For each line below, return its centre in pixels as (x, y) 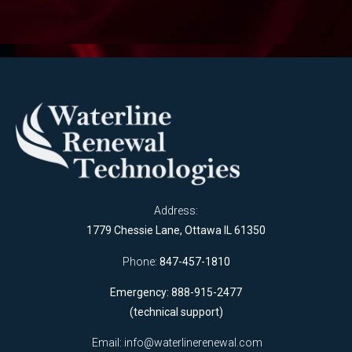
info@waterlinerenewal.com (193, 343)
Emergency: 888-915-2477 (176, 293)
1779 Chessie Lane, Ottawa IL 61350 (176, 231)
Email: (107, 343)
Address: (176, 211)
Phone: (141, 261)
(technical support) (176, 312)
